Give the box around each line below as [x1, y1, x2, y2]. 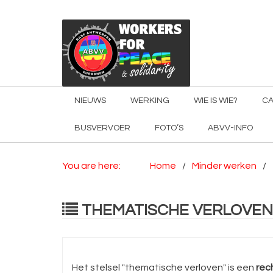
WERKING [130, 96, 169, 105]
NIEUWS [74, 96, 106, 105]
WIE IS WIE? [194, 96, 238, 105]
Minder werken [192, 161, 257, 171]
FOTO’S [155, 124, 183, 132]
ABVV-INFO [208, 124, 253, 132]
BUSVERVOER [74, 124, 130, 132]
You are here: [62, 161, 121, 171]
